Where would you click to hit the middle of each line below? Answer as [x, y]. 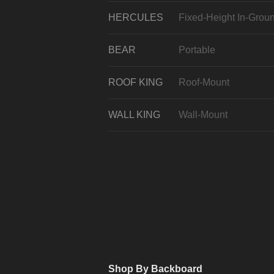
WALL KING [134, 114]
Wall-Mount [203, 114]
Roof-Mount [204, 82]
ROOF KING [135, 82]
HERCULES [136, 17]
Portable [197, 50]
